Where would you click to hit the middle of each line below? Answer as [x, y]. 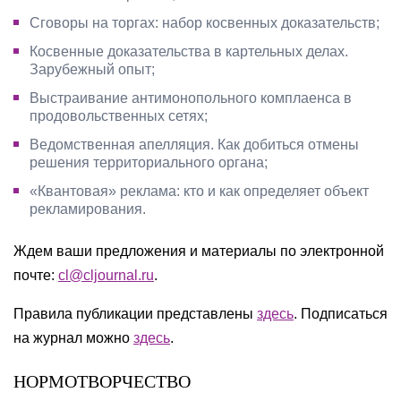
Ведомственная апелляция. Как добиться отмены [194, 145]
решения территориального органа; [149, 162]
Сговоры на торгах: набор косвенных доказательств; [205, 23]
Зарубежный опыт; [92, 69]
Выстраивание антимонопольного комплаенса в [191, 98]
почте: [36, 275]
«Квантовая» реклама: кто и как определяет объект [199, 191]
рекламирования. [88, 209]
